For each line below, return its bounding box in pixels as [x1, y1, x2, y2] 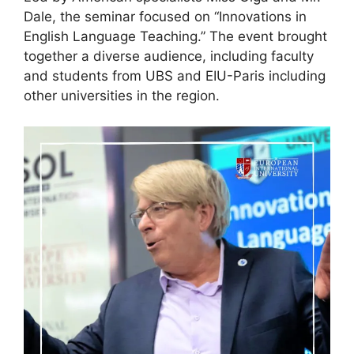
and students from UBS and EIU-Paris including [24, 68, 326, 85]
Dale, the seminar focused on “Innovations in [24, 9, 307, 25]
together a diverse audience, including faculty [24, 48, 314, 65]
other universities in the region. [24, 88, 220, 104]
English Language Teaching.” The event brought [24, 28, 327, 45]
